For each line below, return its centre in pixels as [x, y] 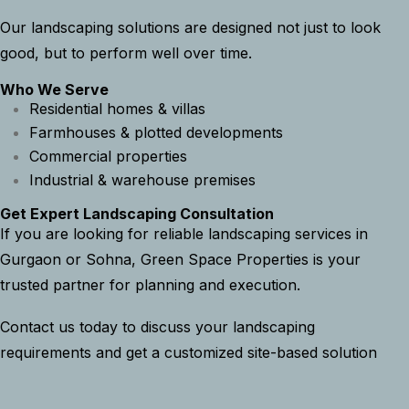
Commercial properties [108, 157]
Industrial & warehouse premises [142, 180]
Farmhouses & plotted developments [156, 133]
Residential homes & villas [117, 109]
